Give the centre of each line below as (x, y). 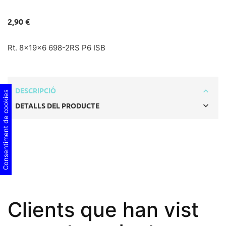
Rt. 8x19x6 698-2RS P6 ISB (56, 48)
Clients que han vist (103, 210)
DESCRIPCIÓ (36, 91)
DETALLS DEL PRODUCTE (57, 106)
